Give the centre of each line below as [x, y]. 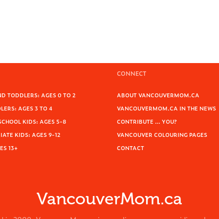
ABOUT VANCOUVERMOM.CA [158, 95]
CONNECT [131, 73]
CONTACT [131, 148]
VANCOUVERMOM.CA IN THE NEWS [166, 108]
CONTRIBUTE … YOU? [147, 121]
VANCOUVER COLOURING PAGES [162, 134]
